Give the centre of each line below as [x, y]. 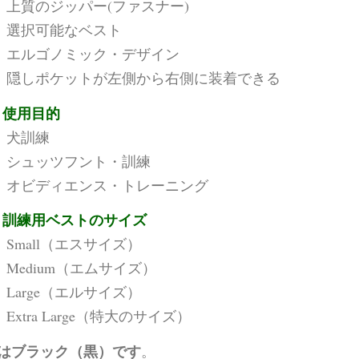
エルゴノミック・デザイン [93, 54]
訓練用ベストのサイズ [74, 220]
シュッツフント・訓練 [78, 161]
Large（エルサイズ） [73, 292]
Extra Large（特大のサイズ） [98, 316]
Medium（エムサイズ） [81, 268]
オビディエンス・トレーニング [107, 185]
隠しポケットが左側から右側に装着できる [143, 78]
